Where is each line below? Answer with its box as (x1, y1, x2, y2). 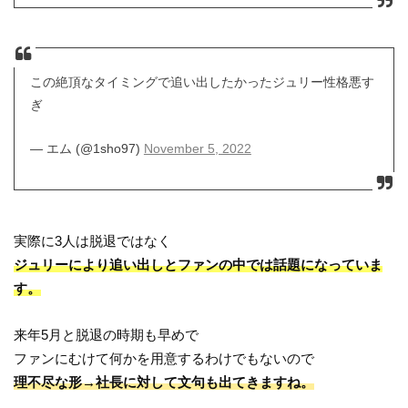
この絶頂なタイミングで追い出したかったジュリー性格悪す (29, 75, 374, 90)
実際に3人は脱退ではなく (14, 233, 172, 250)
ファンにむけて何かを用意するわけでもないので (14, 350, 315, 366)
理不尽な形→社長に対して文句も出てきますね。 (14, 373, 315, 390)
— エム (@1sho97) (29, 141, 144, 157)
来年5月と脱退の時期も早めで (14, 326, 199, 342)
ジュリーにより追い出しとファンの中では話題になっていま (14, 257, 383, 273)
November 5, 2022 (143, 141, 251, 157)
